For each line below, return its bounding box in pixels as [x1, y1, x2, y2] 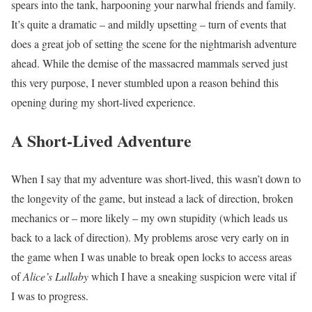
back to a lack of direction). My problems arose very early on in [11, 230, 289, 245]
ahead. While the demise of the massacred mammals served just [11, 56, 288, 71]
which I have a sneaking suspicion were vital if [88, 269, 296, 284]
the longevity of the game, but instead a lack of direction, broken [11, 191, 293, 206]
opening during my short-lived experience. [11, 95, 196, 110]
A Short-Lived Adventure [11, 128, 192, 153]
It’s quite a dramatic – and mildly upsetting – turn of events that [11, 17, 286, 32]
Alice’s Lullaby [23, 269, 88, 284]
